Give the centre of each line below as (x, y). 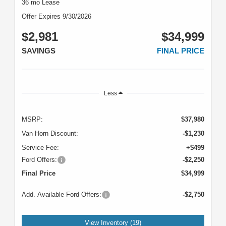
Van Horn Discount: (50, 134)
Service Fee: (40, 148)
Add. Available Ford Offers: (62, 195)
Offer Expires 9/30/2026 (56, 17)
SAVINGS (39, 51)
